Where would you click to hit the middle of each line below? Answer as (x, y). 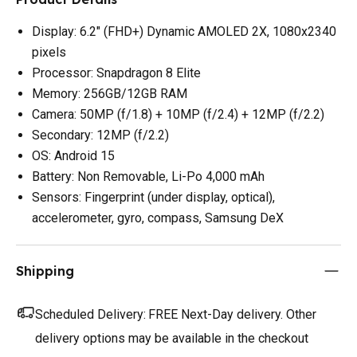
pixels (49, 52)
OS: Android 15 (73, 155)
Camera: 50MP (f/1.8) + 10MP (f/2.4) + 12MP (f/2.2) (178, 114)
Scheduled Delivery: (90, 314)
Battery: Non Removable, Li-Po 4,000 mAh (148, 176)
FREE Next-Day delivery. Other (232, 314)
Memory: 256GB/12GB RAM (110, 93)
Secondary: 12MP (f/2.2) (100, 135)
